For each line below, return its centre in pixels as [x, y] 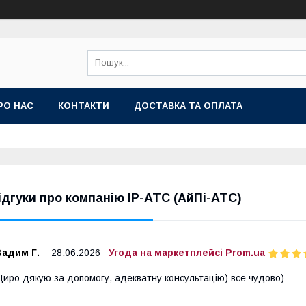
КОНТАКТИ [84, 106]
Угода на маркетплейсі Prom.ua [187, 253]
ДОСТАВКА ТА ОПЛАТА [188, 106]
